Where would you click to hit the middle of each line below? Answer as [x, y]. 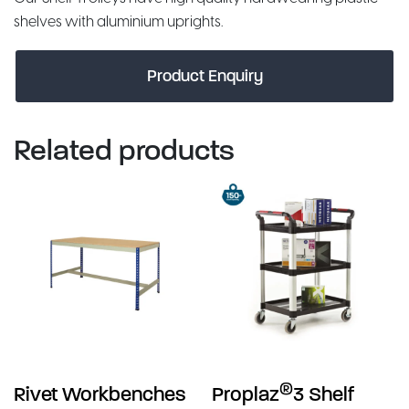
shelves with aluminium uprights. [118, 21]
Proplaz [246, 394]
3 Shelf [324, 394]
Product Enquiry [204, 75]
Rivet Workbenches [100, 394]
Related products [124, 150]
